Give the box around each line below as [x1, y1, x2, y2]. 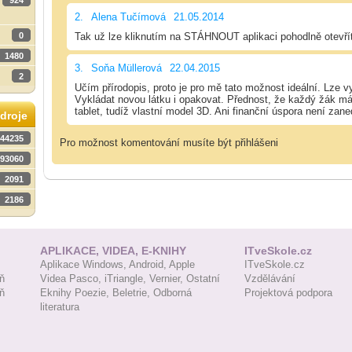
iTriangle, [104, 273, 149, 284]
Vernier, [149, 273, 186, 284]
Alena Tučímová [91, 10, 166, 23]
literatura [40, 301, 79, 313]
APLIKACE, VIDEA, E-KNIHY [40, 244, 186, 257]
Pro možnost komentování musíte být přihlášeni [60, 136, 278, 148]
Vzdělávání [244, 273, 295, 284]
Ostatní [186, 273, 220, 284]
